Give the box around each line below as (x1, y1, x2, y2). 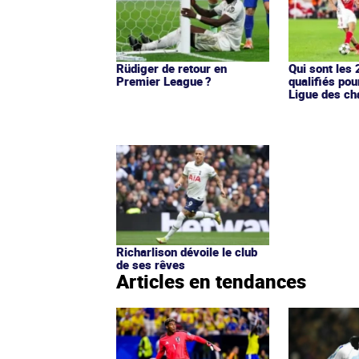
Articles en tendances (116, 268, 306, 295)
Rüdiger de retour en (116, 60, 227, 77)
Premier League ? (116, 73, 212, 90)
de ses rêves (116, 256, 185, 273)
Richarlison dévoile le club (116, 244, 257, 260)
